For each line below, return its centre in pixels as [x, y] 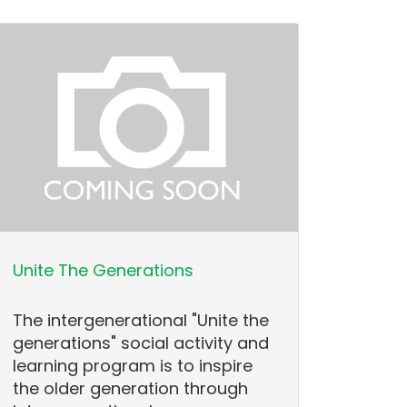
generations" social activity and [141, 343]
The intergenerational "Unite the [141, 321]
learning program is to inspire [133, 366]
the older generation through [131, 389]
